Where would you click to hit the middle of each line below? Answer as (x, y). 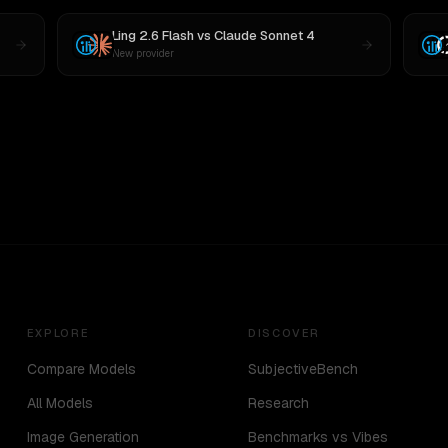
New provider (143, 53)
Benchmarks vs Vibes (317, 437)
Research (278, 403)
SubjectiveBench (302, 369)
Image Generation (82, 437)
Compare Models (81, 369)
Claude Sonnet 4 (265, 35)
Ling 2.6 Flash (153, 35)
